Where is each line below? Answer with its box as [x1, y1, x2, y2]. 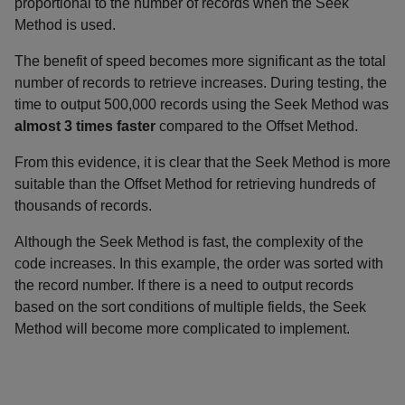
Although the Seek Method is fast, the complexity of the [14, 233, 363, 250]
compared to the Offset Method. [155, 118, 358, 134]
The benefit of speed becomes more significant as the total [14, 52, 386, 69]
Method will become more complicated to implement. [14, 320, 350, 336]
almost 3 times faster [14, 118, 155, 134]
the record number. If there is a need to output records [14, 277, 353, 293]
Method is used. [14, 16, 116, 33]
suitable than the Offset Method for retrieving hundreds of [14, 175, 375, 192]
